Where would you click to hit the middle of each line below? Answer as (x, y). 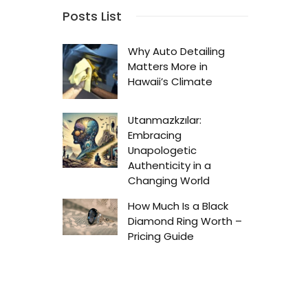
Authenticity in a (169, 165)
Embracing (155, 135)
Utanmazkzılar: (165, 120)
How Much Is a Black (178, 206)
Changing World (169, 180)
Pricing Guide (161, 236)
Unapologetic (162, 150)
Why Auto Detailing (176, 51)
